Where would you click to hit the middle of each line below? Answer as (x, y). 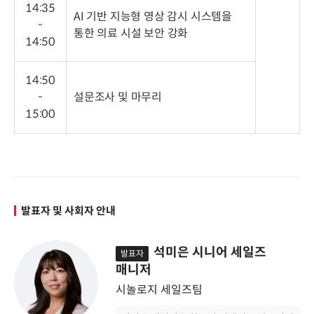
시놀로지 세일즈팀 (159, 289)
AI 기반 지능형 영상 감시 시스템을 (153, 16)
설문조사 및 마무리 (118, 97)
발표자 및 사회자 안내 (68, 210)
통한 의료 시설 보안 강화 (131, 33)
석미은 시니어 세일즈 (210, 252)
